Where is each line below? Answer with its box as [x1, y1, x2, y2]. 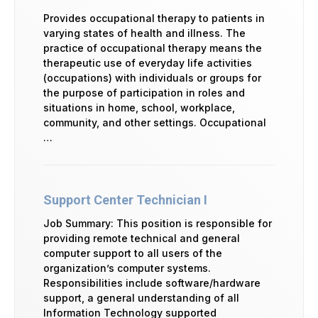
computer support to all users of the [43, 246, 222, 259]
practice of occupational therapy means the [43, 41, 262, 54]
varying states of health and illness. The [43, 26, 246, 39]
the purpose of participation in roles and [43, 86, 245, 99]
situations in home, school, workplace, [43, 101, 235, 114]
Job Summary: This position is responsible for [43, 216, 272, 229]
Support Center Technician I [43, 192, 207, 207]
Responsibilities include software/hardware [43, 276, 261, 289]
